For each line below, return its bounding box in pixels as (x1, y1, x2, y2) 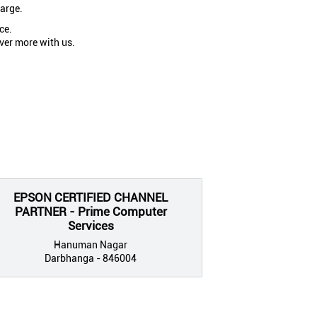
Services (67, 218, 114, 233)
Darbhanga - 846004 (45, 252, 137, 264)
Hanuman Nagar (54, 238, 127, 250)
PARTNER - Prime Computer (14, 204, 167, 219)
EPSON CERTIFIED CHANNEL (13, 190, 168, 204)
